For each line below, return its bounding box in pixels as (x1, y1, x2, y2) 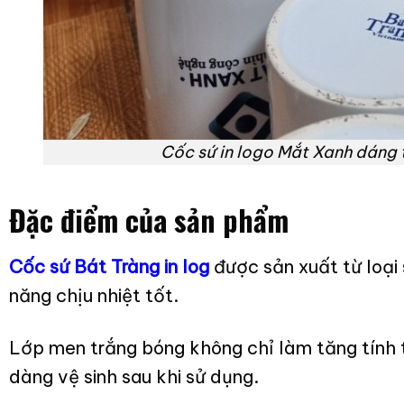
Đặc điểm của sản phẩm (8, 197, 289, 241)
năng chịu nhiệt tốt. (8, 283, 179, 307)
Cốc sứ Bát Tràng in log (8, 254, 209, 278)
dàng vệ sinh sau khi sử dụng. (8, 364, 259, 388)
